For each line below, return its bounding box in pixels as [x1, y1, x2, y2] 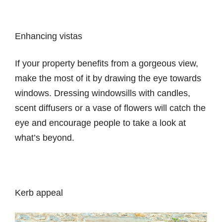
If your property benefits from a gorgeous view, [15, 58, 198, 69]
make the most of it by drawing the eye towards [15, 73, 201, 84]
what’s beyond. [15, 133, 74, 143]
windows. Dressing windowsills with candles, [15, 88, 190, 99]
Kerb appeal [15, 188, 63, 198]
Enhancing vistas [15, 31, 82, 41]
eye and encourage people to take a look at [15, 118, 186, 128]
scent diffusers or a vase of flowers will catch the [15, 103, 206, 113]
